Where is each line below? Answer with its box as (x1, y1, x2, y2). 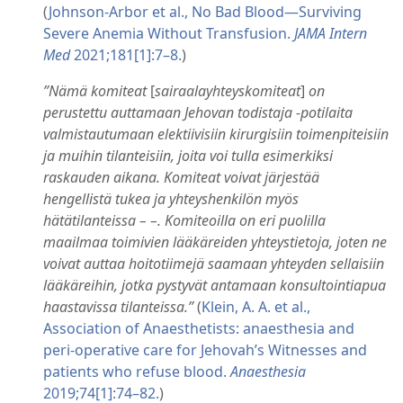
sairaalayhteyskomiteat (155, 80, 300, 101)
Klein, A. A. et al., (201, 296, 310, 317)
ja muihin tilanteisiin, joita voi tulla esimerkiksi (43, 145, 333, 166)
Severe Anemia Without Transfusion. (43, 22, 294, 43)
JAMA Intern (294, 22, 367, 43)
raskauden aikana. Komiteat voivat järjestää (43, 166, 319, 187)
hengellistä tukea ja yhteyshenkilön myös (43, 188, 299, 209)
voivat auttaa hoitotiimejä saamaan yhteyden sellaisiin (43, 253, 384, 273)
